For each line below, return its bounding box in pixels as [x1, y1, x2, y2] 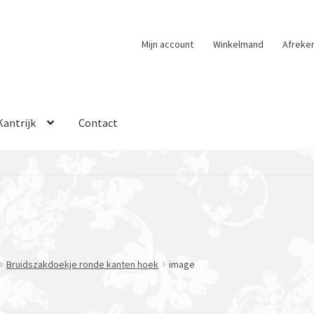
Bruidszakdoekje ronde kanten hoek [6, 258, 159, 271]
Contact [78, 115, 118, 130]
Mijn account [142, 37, 194, 50]
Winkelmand [212, 37, 264, 50]
